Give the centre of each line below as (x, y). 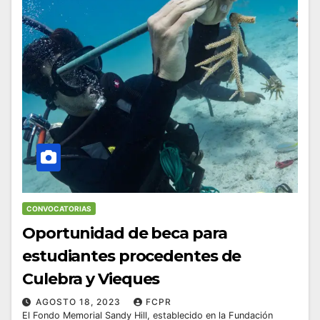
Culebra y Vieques (91, 279)
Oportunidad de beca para (125, 233)
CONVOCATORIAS (59, 208)
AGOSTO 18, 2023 (80, 301)
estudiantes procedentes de (132, 256)
